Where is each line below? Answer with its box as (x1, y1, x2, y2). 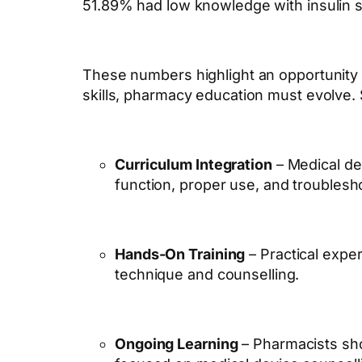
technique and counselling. (115, 266, 300, 284)
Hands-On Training (115, 246, 246, 263)
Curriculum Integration (115, 156, 272, 174)
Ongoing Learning (115, 335, 238, 353)
